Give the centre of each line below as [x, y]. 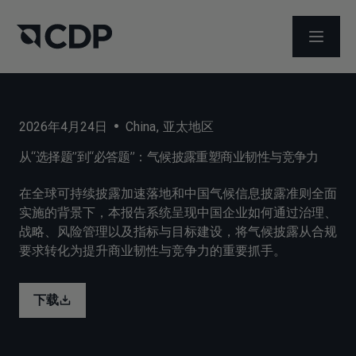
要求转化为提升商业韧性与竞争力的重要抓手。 [153, 251]
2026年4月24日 [63, 127]
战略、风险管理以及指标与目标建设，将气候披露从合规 [178, 232]
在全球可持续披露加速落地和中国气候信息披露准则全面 [178, 193]
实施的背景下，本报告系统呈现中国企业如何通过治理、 [178, 213]
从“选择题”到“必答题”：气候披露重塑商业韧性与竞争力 [169, 157]
